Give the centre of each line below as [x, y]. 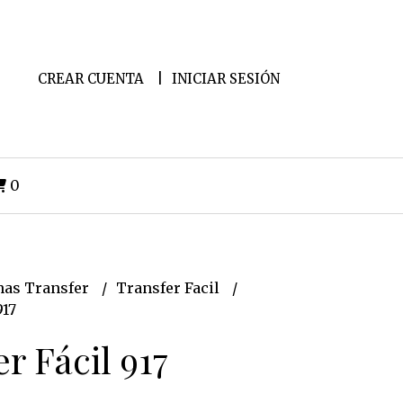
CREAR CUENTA [90, 78]
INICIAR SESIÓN [225, 78]
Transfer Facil [169, 288]
